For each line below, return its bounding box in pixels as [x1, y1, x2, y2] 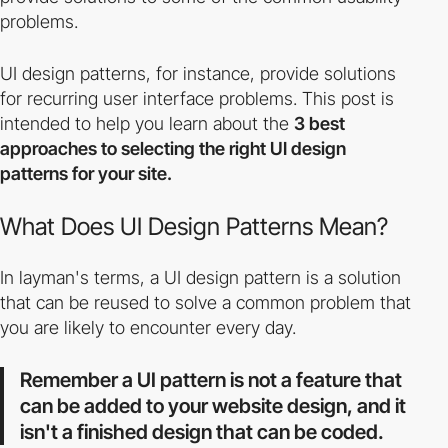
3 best [294, 113, 345, 134]
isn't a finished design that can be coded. [20, 420, 384, 444]
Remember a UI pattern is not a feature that [20, 368, 402, 392]
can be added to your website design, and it [20, 394, 406, 418]
